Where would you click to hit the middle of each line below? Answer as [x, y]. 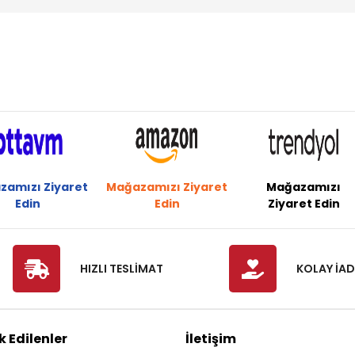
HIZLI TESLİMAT [122, 268]
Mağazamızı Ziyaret [167, 187]
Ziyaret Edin [303, 204]
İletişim [211, 339]
